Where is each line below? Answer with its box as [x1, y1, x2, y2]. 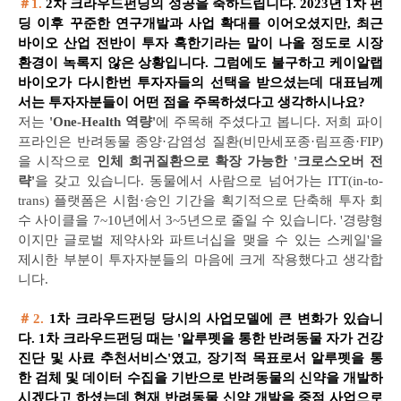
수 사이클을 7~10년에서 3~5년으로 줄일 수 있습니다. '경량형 [18, 213, 383, 227]
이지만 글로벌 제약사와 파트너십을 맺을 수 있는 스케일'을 [18, 233, 383, 247]
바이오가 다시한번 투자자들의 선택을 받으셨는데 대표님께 [18, 75, 383, 90]
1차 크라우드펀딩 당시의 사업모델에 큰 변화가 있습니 [48, 311, 383, 326]
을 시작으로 [18, 154, 97, 168]
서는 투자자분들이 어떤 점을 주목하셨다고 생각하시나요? [18, 95, 365, 109]
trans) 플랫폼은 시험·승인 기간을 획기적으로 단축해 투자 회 [18, 193, 383, 208]
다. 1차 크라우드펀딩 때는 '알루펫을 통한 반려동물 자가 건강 [18, 331, 383, 346]
